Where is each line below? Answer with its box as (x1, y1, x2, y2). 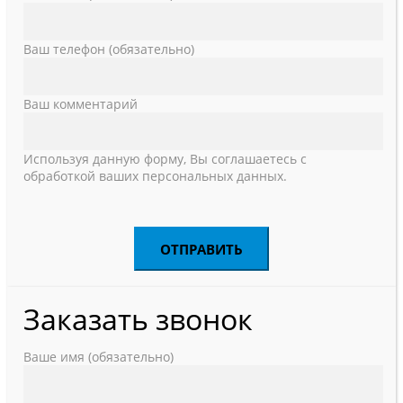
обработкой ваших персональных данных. (23, 167, 287, 184)
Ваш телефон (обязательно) (23, 40, 194, 58)
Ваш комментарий (23, 95, 138, 112)
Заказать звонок (23, 300, 253, 338)
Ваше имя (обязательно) (23, 348, 174, 365)
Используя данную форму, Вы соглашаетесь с (23, 150, 307, 167)
